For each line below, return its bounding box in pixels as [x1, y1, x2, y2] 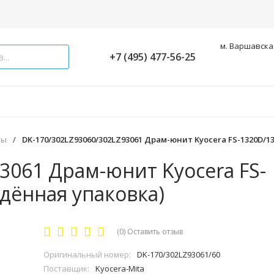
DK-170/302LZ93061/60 [137, 249, 221, 260]
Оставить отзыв [127, 226, 183, 237]
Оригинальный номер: [43, 249, 131, 260]
